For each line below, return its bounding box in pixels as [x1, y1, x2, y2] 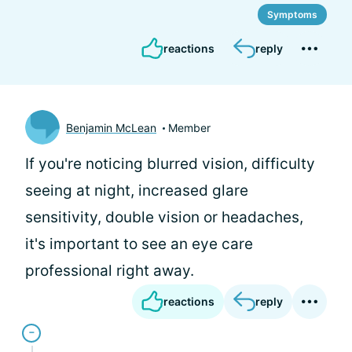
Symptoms [267, 9, 317, 20]
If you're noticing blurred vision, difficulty [25, 155, 315, 173]
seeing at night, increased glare [25, 181, 248, 200]
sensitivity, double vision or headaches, [25, 208, 303, 226]
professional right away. [25, 262, 194, 280]
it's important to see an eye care [25, 235, 253, 253]
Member [168, 120, 211, 134]
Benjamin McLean [66, 120, 156, 134]
